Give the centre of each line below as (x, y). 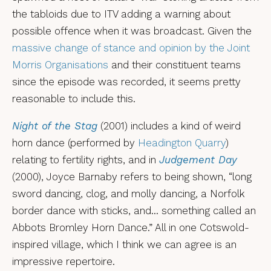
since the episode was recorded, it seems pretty (126, 82)
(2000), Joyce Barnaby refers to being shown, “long (132, 177)
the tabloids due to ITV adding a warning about (121, 14)
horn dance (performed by (75, 143)
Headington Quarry (182, 143)
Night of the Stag (55, 126)
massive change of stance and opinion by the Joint (131, 48)
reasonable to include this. (74, 99)
